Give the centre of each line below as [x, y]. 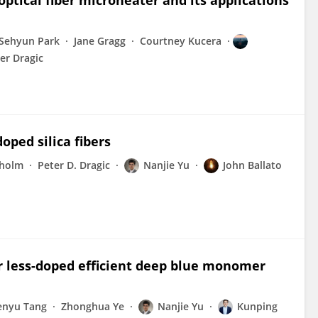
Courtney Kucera [181, 41]
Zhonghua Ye [93, 306]
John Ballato [252, 165]
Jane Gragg [100, 41]
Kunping [257, 306]
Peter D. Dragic [74, 165]
